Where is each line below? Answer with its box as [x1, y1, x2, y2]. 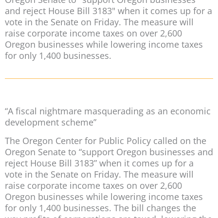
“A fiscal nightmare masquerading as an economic [5, 105, 211, 117]
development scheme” [5, 116, 96, 128]
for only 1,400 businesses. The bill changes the [5, 201, 196, 214]
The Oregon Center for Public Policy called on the [5, 134, 206, 146]
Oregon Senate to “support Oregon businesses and [5, 145, 213, 158]
